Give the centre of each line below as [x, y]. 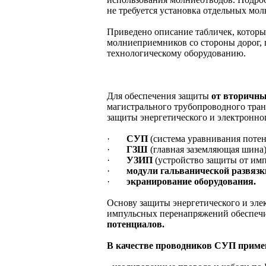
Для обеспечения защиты [159, 96]
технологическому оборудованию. [176, 53]
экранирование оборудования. [191, 181]
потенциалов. [136, 224]
